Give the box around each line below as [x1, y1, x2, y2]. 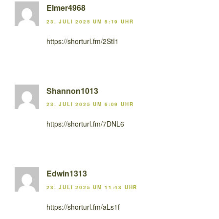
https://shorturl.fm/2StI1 [46, 36, 119, 46]
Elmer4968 [46, 2, 86, 14]
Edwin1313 [46, 168, 87, 179]
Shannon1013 [46, 85, 98, 96]
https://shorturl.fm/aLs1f [46, 201, 120, 212]
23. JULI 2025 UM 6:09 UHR [46, 101, 134, 108]
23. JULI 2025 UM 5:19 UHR [46, 18, 134, 25]
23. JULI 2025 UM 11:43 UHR [46, 183, 138, 191]
